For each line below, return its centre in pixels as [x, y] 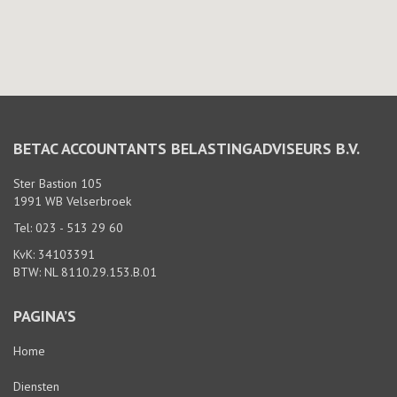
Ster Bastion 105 [58, 183]
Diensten [36, 386]
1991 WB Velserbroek [72, 201]
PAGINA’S [45, 316]
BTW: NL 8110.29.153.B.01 [85, 272]
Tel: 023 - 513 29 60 [68, 228]
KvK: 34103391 [54, 254]
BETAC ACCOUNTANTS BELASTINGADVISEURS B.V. [187, 148]
